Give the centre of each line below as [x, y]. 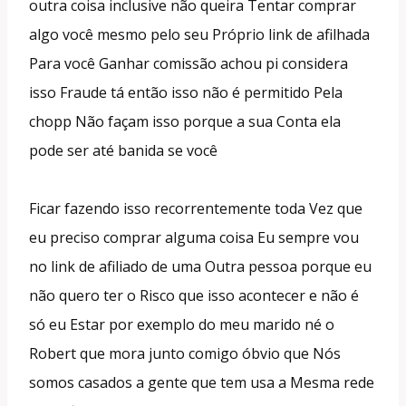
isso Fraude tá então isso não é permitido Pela [186, 92]
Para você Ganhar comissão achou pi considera [188, 63]
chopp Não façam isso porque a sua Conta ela [185, 121]
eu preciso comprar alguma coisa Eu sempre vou [194, 237]
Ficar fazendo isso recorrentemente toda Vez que [196, 208]
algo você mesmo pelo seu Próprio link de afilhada [199, 34]
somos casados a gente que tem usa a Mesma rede [202, 382]
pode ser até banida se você [123, 150]
